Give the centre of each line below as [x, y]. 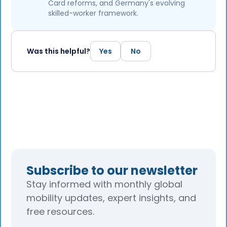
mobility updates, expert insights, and [111, 198]
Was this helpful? [59, 51]
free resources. [60, 212]
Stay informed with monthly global [104, 184]
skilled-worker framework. [93, 13]
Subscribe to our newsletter [112, 171]
